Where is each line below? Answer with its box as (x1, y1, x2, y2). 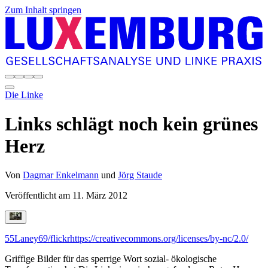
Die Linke (5, 89, 43, 100)
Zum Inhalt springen (5, 5, 81, 15)
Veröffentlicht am (5, 190, 72, 201)
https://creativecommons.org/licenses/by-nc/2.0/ (70, 233, 248, 244)
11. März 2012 (72, 190, 127, 201)
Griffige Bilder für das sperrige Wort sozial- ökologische (5, 254, 217, 264)
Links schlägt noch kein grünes (5, 112, 258, 135)
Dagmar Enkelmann (23, 170, 99, 181)
